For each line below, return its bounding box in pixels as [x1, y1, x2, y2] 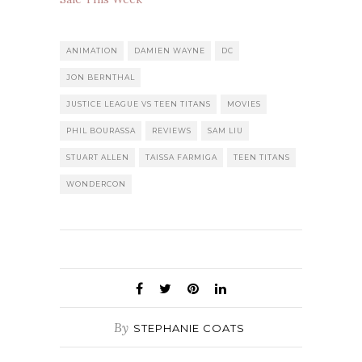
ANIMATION [66, 46, 118, 56]
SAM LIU [208, 126, 243, 136]
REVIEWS [152, 126, 192, 136]
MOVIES [227, 99, 261, 109]
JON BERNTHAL [66, 73, 135, 82]
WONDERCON [66, 179, 126, 189]
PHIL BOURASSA [66, 126, 136, 136]
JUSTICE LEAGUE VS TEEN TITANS [66, 99, 211, 109]
